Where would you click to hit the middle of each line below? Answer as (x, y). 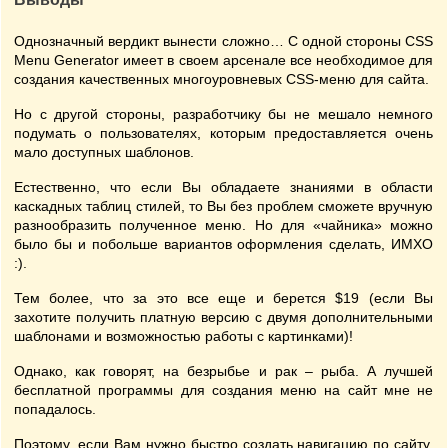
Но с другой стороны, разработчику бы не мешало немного (224, 114)
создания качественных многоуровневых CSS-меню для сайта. (221, 79)
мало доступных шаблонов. (104, 152)
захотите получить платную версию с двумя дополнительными (224, 317)
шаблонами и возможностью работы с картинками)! (183, 336)
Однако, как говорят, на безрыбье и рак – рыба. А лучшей (224, 371)
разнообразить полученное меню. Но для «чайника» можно (224, 225)
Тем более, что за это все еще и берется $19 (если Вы (224, 298)
